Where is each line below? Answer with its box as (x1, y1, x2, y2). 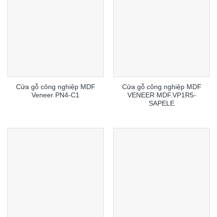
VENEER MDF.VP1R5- (127, 91, 196, 99)
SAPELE (149, 99, 174, 107)
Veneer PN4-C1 (31, 91, 79, 99)
